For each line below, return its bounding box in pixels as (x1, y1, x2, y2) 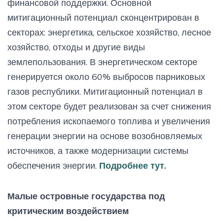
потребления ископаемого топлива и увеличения (7, 115, 210, 127)
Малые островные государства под (7, 190, 165, 202)
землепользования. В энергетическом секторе (7, 56, 197, 68)
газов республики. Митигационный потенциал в (7, 85, 203, 97)
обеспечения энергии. (7, 159, 99, 171)
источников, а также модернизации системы (7, 145, 188, 156)
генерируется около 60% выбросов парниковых (7, 71, 205, 82)
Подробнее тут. (99, 159, 166, 171)
